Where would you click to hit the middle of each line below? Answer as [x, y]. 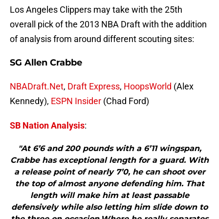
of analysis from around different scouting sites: [102, 39]
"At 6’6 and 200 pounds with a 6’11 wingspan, [109, 149]
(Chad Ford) [125, 101]
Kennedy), [30, 101]
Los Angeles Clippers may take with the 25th [96, 10]
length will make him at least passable [109, 196]
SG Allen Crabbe [46, 63]
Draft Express [94, 87]
